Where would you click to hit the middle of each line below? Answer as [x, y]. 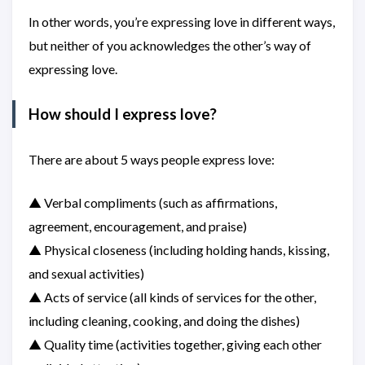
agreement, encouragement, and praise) [138, 226]
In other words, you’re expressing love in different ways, [182, 22]
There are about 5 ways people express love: [152, 159]
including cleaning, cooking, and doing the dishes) [164, 321]
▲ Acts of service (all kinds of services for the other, [172, 297]
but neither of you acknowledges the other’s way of [170, 45]
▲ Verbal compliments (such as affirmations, [153, 202]
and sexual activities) [86, 273]
